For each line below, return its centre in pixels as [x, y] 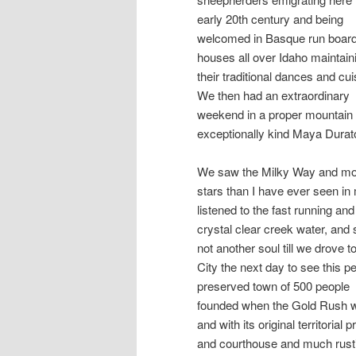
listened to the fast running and [276, 209]
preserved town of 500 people [273, 285]
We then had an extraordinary [273, 95]
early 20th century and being [270, 18]
